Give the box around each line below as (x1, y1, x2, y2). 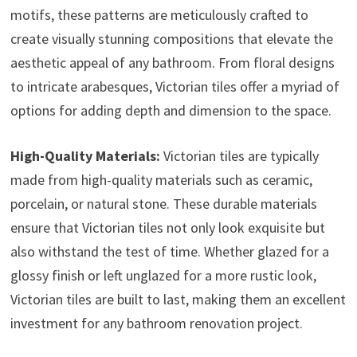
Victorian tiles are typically (159, 147, 319, 166)
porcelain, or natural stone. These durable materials (10, 194, 317, 214)
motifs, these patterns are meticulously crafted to (10, 6, 308, 25)
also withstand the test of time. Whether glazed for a (10, 242, 329, 261)
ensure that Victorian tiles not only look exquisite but (10, 218, 325, 237)
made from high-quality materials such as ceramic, (10, 171, 312, 190)
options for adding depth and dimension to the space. (10, 101, 331, 120)
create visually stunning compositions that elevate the (10, 29, 333, 49)
